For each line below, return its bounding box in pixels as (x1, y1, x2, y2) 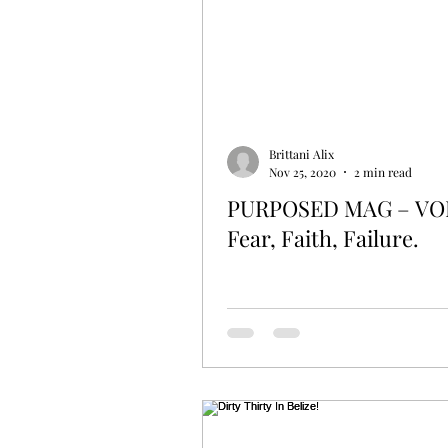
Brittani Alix (269, 146, 334, 163)
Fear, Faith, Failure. (227, 222, 419, 253)
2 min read (354, 163, 412, 180)
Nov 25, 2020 (269, 163, 336, 180)
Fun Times (222, 41, 306, 66)
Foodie (346, 41, 400, 66)
